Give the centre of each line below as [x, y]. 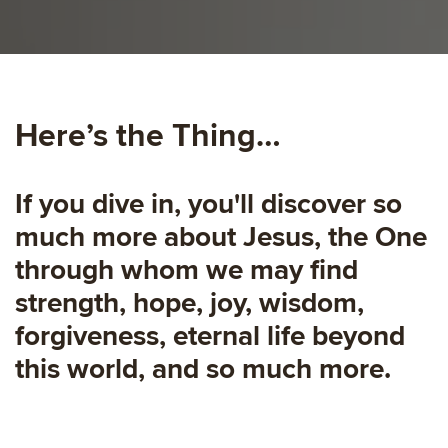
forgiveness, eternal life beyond [210, 335]
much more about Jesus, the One [221, 236]
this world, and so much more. [203, 368]
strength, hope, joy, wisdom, [189, 302]
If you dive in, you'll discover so [208, 203]
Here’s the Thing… [148, 136]
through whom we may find [186, 269]
